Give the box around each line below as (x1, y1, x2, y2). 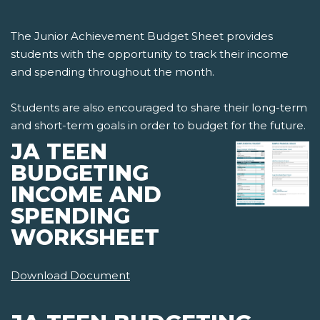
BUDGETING (11, 160, 149, 187)
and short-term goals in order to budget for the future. (11, 119, 306, 133)
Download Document (11, 269, 130, 283)
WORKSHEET (11, 224, 159, 251)
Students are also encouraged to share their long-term (11, 101, 307, 115)
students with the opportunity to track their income (11, 47, 289, 61)
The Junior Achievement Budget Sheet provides (11, 29, 273, 44)
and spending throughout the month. (11, 65, 214, 79)
